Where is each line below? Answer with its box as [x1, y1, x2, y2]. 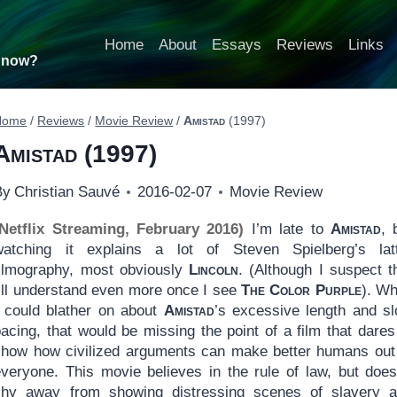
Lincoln [189, 261, 239, 279]
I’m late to [244, 221, 331, 238]
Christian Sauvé [13, 183, 120, 201]
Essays [211, 35, 261, 53]
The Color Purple [241, 282, 362, 300]
